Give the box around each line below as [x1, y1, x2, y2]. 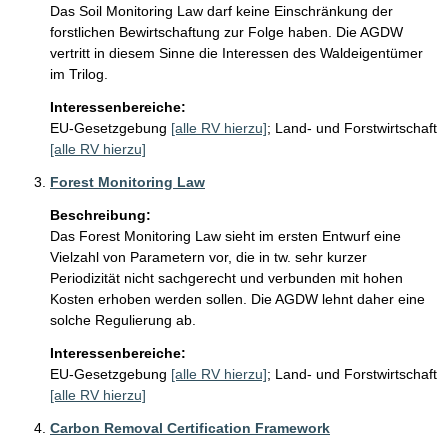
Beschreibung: [50, 207, 151, 224]
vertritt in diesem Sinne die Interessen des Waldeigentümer [50, 45, 427, 62]
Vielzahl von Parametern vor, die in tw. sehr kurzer [50, 249, 371, 266]
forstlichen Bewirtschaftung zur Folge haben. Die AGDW [50, 24, 407, 41]
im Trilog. [50, 66, 112, 83]
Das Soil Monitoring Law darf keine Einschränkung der [50, 3, 397, 20]
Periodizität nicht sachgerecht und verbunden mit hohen [50, 270, 407, 287]
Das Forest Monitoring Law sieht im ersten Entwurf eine [50, 228, 405, 245]
